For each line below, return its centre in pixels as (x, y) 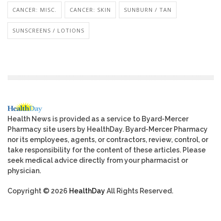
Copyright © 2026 (38, 191)
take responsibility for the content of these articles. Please (107, 150)
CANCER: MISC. (35, 9)
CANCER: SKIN (90, 9)
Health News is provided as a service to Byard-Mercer (98, 119)
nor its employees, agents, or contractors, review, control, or (108, 139)
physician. (24, 170)
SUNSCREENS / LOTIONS (48, 30)
